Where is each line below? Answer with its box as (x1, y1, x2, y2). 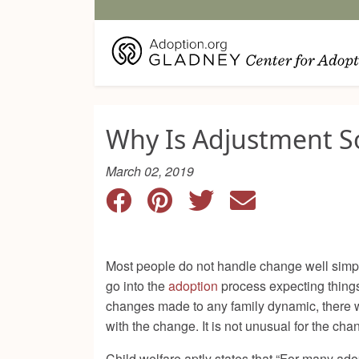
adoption (168, 276, 218, 296)
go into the (106, 276, 168, 296)
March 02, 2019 (106, 162, 194, 181)
